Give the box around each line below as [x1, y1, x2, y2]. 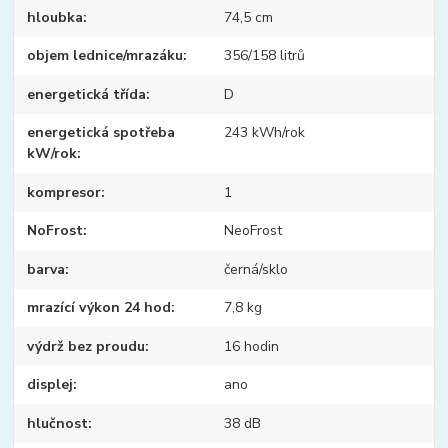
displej [27, 375, 74, 395]
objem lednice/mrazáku [27, 46, 184, 66]
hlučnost [27, 413, 89, 433]
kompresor [27, 182, 102, 202]
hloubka [27, 7, 84, 27]
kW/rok [27, 144, 78, 164]
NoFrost [27, 221, 84, 241]
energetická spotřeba [27, 123, 176, 143]
